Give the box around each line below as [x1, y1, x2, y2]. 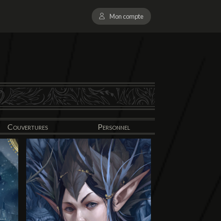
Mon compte [109, 12, 144, 20]
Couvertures [7, 122, 48, 132]
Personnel [97, 122, 130, 132]
